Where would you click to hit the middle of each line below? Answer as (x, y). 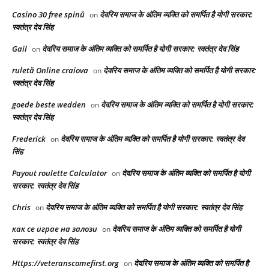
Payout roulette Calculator (59, 173)
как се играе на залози (55, 228)
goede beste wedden (49, 104)
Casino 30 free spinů (48, 14)
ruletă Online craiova (50, 70)
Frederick (29, 138)
